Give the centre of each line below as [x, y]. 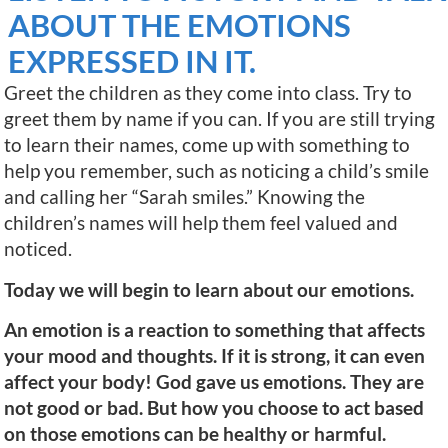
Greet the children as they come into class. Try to [208, 93]
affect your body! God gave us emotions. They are [214, 382]
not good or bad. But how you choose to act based [214, 408]
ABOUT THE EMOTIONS [179, 26]
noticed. [38, 249]
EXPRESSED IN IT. [132, 62]
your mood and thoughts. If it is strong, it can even [214, 356]
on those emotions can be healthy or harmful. [195, 434]
